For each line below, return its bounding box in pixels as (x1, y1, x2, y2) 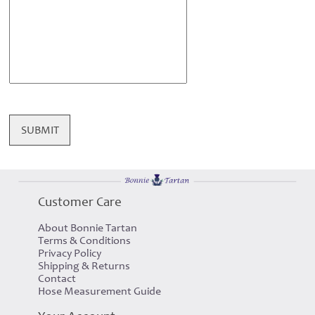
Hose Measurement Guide (37, 284, 161, 297)
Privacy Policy (37, 246, 101, 259)
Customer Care (37, 194, 122, 210)
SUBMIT (20, 123, 59, 136)
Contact (37, 271, 76, 285)
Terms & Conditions (37, 233, 131, 247)
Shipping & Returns (37, 259, 130, 272)
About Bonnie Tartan (37, 221, 137, 234)
